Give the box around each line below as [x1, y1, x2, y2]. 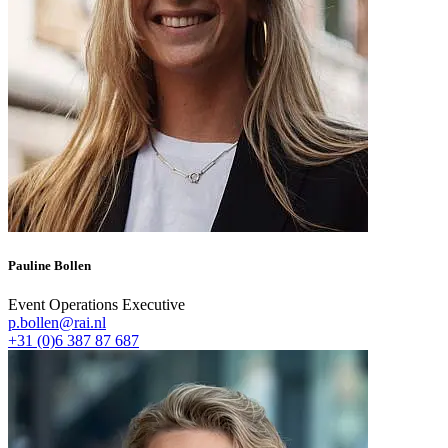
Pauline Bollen [8, 257, 91, 273]
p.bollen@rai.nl [8, 313, 106, 331]
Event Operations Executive [8, 295, 185, 313]
